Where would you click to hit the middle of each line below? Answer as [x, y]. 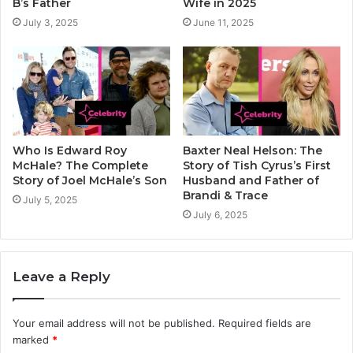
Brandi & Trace [225, 195]
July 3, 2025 [50, 22]
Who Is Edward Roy [70, 150]
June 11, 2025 [223, 22]
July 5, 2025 [50, 199]
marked [32, 339]
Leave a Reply [61, 276]
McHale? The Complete [80, 165]
